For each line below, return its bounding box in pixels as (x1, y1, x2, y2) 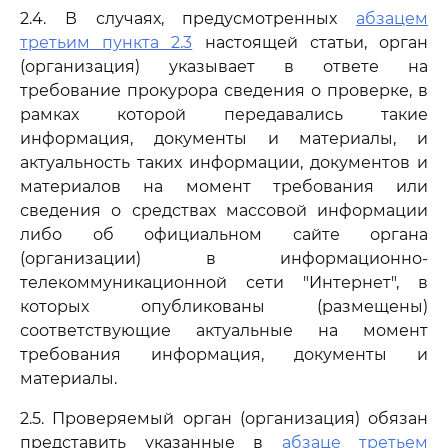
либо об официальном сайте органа (20, 225, 428, 244)
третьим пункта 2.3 (20, 33, 193, 52)
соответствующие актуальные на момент (20, 321, 428, 340)
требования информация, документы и (20, 345, 428, 364)
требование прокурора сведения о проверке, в (20, 81, 428, 100)
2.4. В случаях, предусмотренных (20, 9, 356, 28)
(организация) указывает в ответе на (20, 57, 428, 76)
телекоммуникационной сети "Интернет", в (20, 273, 428, 292)
